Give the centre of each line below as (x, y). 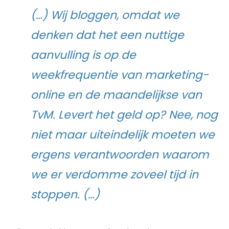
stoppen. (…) (65, 194)
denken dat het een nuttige (107, 35)
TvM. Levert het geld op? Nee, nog (124, 114)
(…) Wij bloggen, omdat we (105, 15)
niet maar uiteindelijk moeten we (123, 134)
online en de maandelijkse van (116, 95)
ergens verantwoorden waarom (120, 154)
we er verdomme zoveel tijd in (114, 174)
